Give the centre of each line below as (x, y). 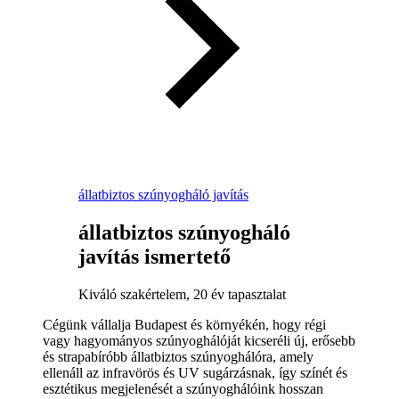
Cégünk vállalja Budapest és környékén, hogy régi (184, 324)
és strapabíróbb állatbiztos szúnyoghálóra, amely (178, 356)
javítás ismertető (155, 256)
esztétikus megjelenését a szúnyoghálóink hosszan (183, 388)
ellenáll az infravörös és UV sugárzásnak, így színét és (195, 372)
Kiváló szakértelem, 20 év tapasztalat (182, 294)
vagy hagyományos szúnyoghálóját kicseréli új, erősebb (199, 340)
